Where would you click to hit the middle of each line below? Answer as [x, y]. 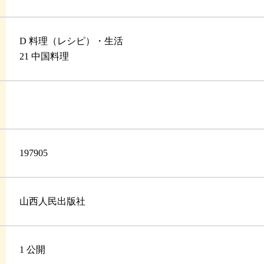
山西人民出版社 [53, 202]
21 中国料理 [44, 57]
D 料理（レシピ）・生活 [72, 41]
